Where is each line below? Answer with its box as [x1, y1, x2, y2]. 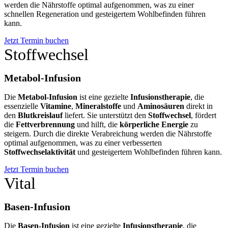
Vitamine [40, 101, 71, 110]
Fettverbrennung [16, 120, 75, 129]
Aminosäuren [137, 101, 184, 110]
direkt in [184, 101, 213, 110]
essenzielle [4, 101, 40, 110]
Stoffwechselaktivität [4, 147, 75, 156]
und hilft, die [75, 120, 120, 129]
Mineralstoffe [75, 101, 121, 110]
